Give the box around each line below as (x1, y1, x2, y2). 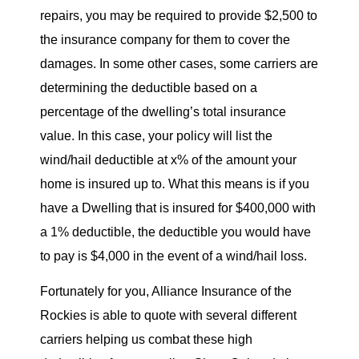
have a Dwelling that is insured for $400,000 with (40, 200, 316, 215)
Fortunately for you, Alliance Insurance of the (40, 284, 292, 299)
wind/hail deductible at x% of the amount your (40, 152, 296, 167)
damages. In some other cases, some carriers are (40, 56, 318, 71)
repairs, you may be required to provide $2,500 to (40, 8, 317, 22)
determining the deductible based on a (40, 80, 257, 95)
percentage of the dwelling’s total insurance (40, 104, 286, 119)
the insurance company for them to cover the (40, 32, 290, 46)
